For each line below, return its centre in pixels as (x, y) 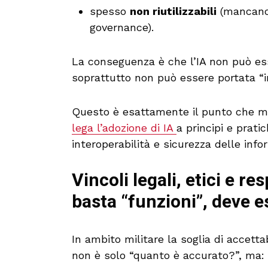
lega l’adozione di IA (124, 127)
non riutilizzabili (173, 11)
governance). (122, 27)
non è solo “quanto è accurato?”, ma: (168, 255)
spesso (110, 11)
